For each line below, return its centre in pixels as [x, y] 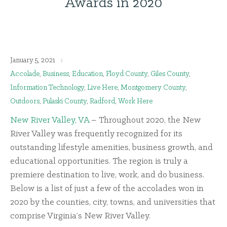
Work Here [135, 102]
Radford [102, 102]
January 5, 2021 [33, 61]
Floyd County [127, 74]
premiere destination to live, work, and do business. [107, 175]
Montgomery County [153, 88]
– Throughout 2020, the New [145, 121]
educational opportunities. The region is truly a [99, 162]
